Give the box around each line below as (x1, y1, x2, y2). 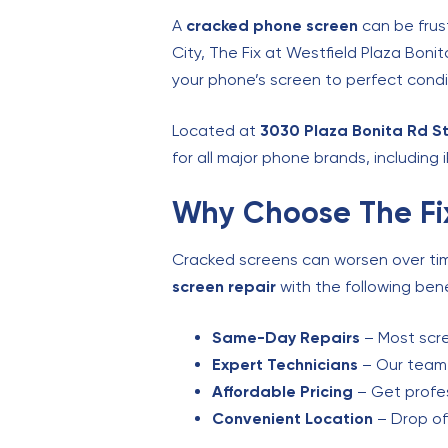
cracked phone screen (186, 15, 358, 35)
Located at (172, 120, 260, 140)
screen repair (172, 276, 276, 296)
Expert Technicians (212, 354, 358, 374)
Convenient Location (212, 408, 373, 428)
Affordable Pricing (212, 381, 353, 401)
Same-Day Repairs (212, 327, 360, 347)
